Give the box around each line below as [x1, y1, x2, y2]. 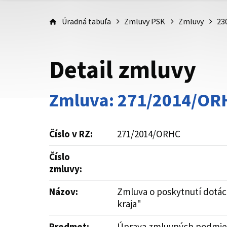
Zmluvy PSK [124, 16, 165, 26]
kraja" [117, 198, 141, 210]
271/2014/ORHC [117, 128, 180, 140]
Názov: [49, 185, 78, 198]
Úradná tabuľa [62, 16, 111, 26]
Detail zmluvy [49, 54, 196, 85]
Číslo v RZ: [49, 128, 93, 140]
